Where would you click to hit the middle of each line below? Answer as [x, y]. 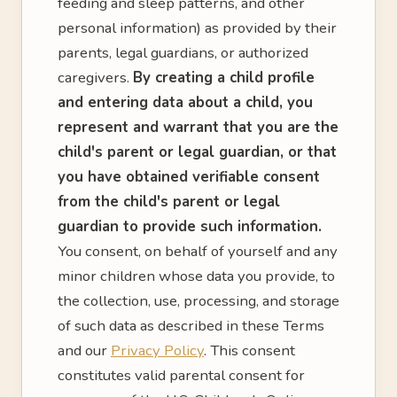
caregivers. [95, 78]
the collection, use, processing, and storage [198, 301]
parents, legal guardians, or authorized [183, 53]
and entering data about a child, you [185, 102]
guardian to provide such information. [190, 226]
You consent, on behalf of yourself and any [198, 251]
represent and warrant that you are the [198, 127]
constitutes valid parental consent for [181, 375]
